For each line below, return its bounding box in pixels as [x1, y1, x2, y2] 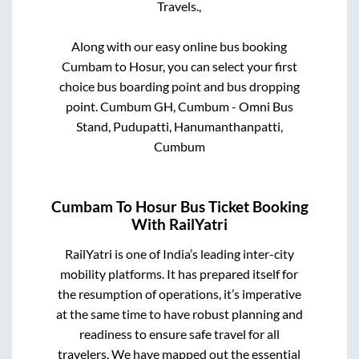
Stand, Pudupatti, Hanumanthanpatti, [75, 118, 283, 134]
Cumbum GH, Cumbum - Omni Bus [99, 98, 293, 114]
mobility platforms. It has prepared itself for [60, 266, 299, 282]
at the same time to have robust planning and [55, 306, 303, 322]
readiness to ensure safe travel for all [79, 326, 280, 342]
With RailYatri [131, 216, 228, 234]
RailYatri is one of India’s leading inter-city [64, 246, 294, 262]
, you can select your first [162, 58, 297, 74]
